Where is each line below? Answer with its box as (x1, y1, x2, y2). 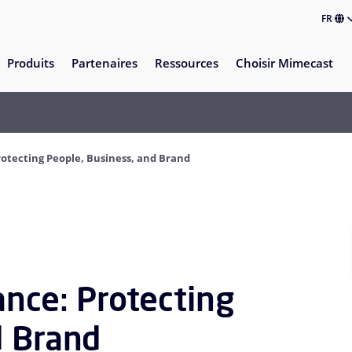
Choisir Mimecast (235, 55, 333, 71)
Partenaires (71, 55, 137, 71)
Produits (6, 55, 54, 71)
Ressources (154, 55, 218, 71)
